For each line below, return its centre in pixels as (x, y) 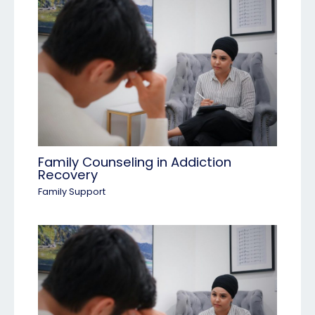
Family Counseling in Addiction (135, 162)
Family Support (72, 192)
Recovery (68, 174)
